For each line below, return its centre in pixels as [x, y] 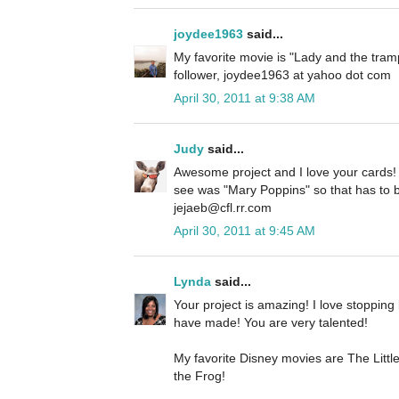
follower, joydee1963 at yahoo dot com [282, 75]
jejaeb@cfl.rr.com [223, 208]
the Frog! [199, 376]
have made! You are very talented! [271, 323]
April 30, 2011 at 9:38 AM [244, 98]
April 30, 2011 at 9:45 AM [244, 231]
